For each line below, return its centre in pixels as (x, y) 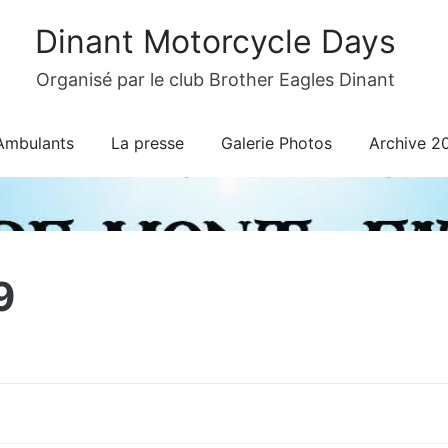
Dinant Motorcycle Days (215, 41)
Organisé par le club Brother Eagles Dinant (215, 79)
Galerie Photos (276, 143)
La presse (147, 143)
